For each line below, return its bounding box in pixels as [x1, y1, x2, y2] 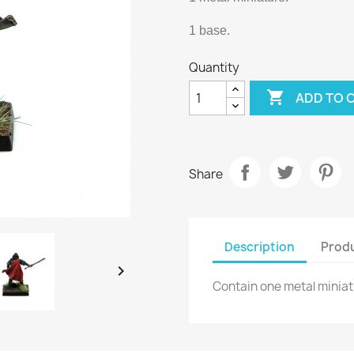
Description [224, 238, 295, 255]
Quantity [189, 59, 239, 76]
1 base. [189, 24, 230, 37]
